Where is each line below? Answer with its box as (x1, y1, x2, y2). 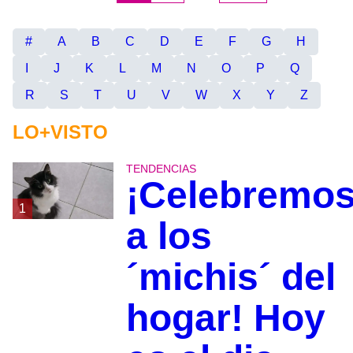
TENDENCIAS (125, 162, 196, 176)
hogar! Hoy (125, 297, 325, 340)
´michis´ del (125, 256, 336, 299)
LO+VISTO (13, 121, 108, 143)
